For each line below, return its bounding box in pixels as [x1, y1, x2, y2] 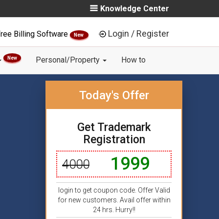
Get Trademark [77, 121, 151, 134]
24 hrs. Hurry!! [92, 206, 135, 214]
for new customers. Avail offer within [57, 196, 171, 204]
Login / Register [108, 28, 169, 39]
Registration [83, 133, 145, 146]
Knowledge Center [100, 4, 169, 13]
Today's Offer [79, 88, 149, 102]
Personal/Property [36, 55, 102, 65]
